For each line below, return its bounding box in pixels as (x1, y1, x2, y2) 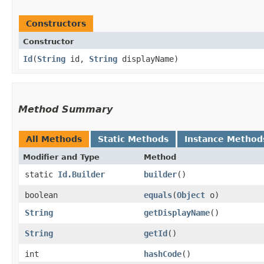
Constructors (26, 18, 86, 28)
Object (177, 190, 205, 200)
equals (144, 190, 172, 200)
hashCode (144, 249, 181, 259)
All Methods (26, 134, 82, 144)
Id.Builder (58, 169, 105, 179)
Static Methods (98, 134, 169, 144)
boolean (25, 190, 58, 200)
